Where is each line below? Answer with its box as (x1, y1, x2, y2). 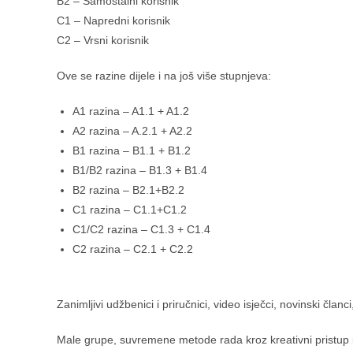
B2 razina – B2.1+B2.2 (72, 184, 184, 196)
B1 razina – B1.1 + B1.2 (72, 144, 191, 157)
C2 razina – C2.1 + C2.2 (72, 243, 193, 255)
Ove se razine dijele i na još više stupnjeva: (57, 69, 271, 82)
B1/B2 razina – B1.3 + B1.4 (72, 164, 207, 176)
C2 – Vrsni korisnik (57, 34, 149, 46)
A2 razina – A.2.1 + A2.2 (72, 124, 192, 137)
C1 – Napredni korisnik (57, 14, 170, 27)
